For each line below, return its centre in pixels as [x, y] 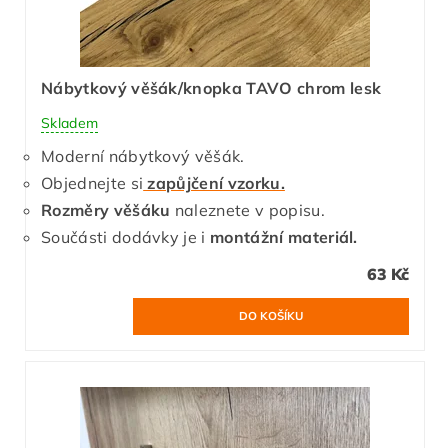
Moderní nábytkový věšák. [143, 155]
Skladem [70, 122]
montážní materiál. [284, 236]
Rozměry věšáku [106, 209]
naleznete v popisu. [247, 209]
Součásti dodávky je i [126, 236]
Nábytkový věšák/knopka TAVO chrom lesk [211, 88]
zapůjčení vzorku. [214, 182]
